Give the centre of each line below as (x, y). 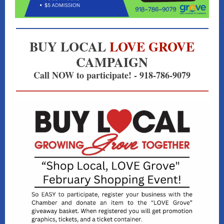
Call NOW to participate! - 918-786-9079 (112, 75)
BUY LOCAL (69, 46)
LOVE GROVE (152, 46)
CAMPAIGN (112, 62)
